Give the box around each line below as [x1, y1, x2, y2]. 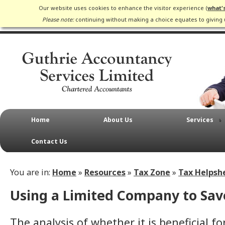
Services [186, 116, 213, 124]
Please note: [42, 16, 74, 23]
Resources [84, 167, 126, 178]
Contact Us [31, 137, 67, 146]
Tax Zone [134, 167, 170, 178]
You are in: [10, 167, 52, 178]
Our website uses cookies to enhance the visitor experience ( [39, 4, 207, 12]
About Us [103, 116, 133, 124]
